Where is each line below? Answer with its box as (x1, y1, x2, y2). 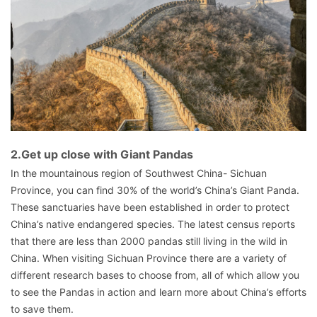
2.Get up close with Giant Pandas (11, 147, 193, 161)
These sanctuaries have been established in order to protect (11, 201, 289, 213)
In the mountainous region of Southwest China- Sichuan (11, 167, 267, 179)
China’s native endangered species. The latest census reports (11, 218, 295, 230)
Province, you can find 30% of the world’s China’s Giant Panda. (11, 184, 299, 196)
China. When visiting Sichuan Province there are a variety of (11, 252, 287, 264)
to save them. (11, 303, 74, 315)
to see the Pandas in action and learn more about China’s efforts (11, 286, 306, 298)
